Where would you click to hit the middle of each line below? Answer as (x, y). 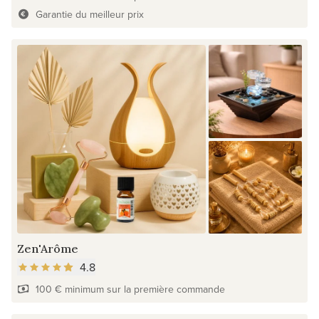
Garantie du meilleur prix (89, 14)
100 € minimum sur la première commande (130, 289)
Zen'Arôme (48, 249)
